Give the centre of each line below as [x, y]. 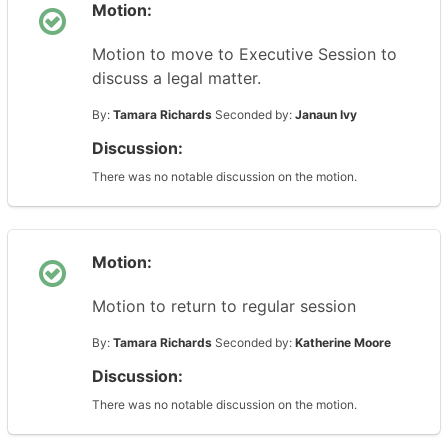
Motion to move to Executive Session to [244, 54]
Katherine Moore [343, 342]
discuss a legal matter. [176, 78]
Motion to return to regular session [224, 306]
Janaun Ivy [326, 114]
